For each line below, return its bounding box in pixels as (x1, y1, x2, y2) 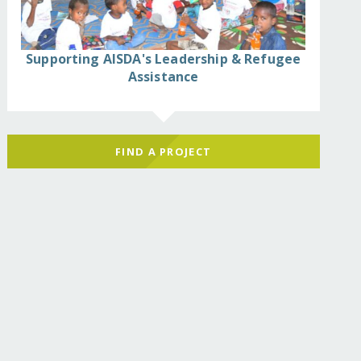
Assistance (127, 67, 199, 85)
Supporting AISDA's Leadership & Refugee (26, 49, 301, 68)
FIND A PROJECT (115, 143, 212, 159)
